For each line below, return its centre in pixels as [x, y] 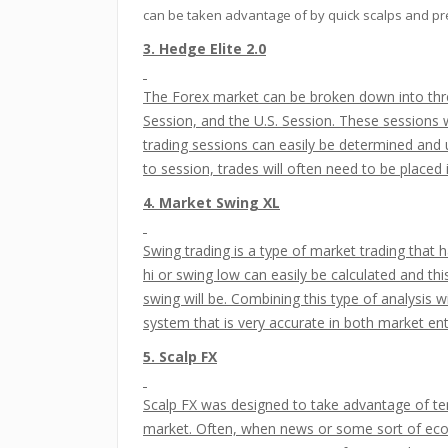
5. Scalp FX [180, 356]
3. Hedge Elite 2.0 [204, 48]
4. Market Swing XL [211, 202]
